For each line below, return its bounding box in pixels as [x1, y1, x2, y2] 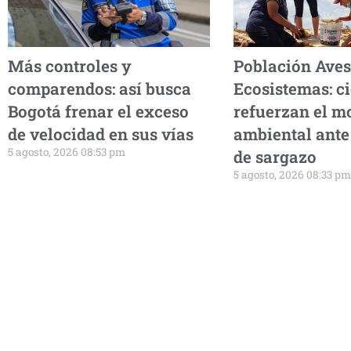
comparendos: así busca [8, 77, 191, 100]
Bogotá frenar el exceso [8, 100, 189, 122]
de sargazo [233, 145, 317, 168]
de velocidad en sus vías [8, 122, 194, 145]
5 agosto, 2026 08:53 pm [8, 144, 125, 159]
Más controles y [8, 54, 132, 77]
